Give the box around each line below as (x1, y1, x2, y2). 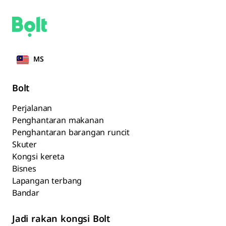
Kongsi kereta (12, 152, 65, 162)
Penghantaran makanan (12, 116, 104, 126)
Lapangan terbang (12, 176, 82, 187)
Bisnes (12, 164, 36, 175)
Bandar (12, 188, 39, 199)
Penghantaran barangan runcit (12, 128, 130, 138)
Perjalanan (12, 103, 52, 114)
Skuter (12, 140, 37, 150)
